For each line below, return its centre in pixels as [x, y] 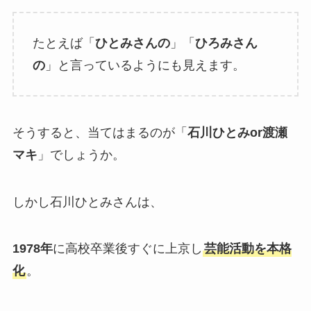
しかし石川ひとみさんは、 [87, 202]
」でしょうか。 [81, 154]
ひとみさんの [132, 43]
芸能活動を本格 [247, 249]
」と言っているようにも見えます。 [145, 66]
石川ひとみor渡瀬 [237, 132]
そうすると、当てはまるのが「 [100, 132]
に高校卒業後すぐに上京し [127, 249]
